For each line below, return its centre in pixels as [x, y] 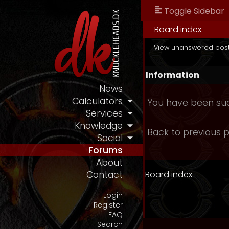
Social [110, 138]
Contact [105, 175]
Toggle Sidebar [194, 11]
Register [108, 205]
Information [173, 75]
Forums [106, 151]
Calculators [97, 101]
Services [104, 114]
